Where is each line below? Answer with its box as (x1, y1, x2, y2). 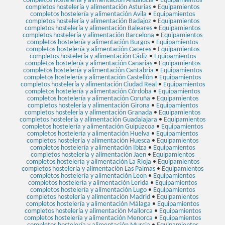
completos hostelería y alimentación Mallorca (24, 207, 153, 215)
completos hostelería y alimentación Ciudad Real (20, 80, 157, 88)
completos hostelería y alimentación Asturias (26, 3, 151, 11)
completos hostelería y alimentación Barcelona (23, 31, 154, 39)
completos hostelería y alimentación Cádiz (29, 52, 148, 60)
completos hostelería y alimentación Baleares (25, 24, 152, 32)
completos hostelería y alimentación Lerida (28, 179, 149, 187)
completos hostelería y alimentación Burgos (27, 38, 150, 46)
